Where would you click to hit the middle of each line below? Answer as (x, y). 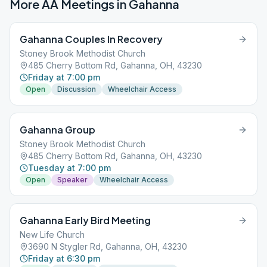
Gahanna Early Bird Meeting (85, 220)
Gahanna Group (58, 130)
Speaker (72, 180)
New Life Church (52, 235)
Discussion (77, 89)
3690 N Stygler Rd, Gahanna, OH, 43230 (108, 246)
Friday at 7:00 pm (64, 77)
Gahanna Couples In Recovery (91, 39)
